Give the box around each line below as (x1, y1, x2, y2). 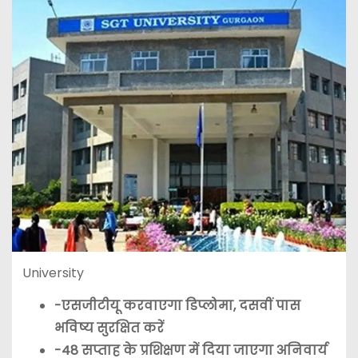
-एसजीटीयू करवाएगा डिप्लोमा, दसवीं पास (54, 296, 300, 316)
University (22, 264, 84, 283)
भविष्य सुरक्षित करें (54, 319, 164, 338)
